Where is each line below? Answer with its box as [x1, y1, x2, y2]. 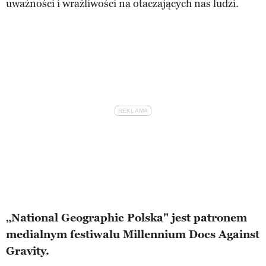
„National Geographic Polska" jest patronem [6, 211, 247, 225]
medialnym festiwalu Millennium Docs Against [6, 228, 259, 242]
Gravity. [6, 245, 49, 258]
